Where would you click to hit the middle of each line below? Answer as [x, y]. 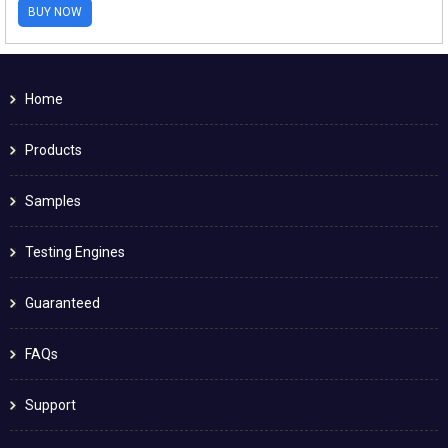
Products [53, 149]
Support [50, 404]
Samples [53, 200]
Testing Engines [75, 251]
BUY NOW [55, 11]
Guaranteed [62, 302]
